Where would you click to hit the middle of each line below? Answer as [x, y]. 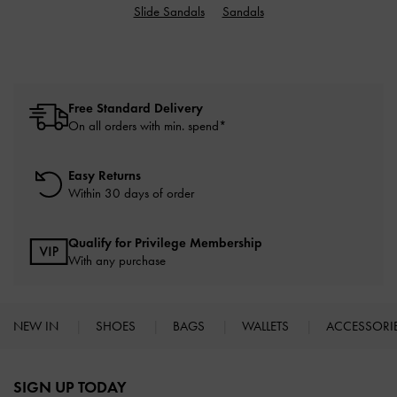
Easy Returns [105, 175]
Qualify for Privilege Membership [165, 242]
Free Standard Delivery [136, 108]
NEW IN [38, 326]
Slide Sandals [169, 11]
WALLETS [267, 326]
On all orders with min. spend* [148, 125]
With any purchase [117, 260]
